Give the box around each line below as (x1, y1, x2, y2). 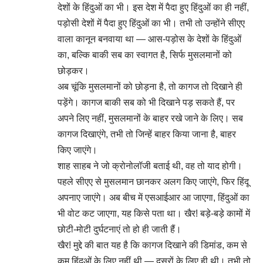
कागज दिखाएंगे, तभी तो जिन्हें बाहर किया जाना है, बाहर (58, 129, 236, 139)
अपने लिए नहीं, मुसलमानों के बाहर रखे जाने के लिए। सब (58, 113, 243, 123)
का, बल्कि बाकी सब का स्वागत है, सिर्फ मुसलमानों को (58, 50, 232, 60)
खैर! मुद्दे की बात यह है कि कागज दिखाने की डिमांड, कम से (58, 240, 247, 250)
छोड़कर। (58, 66, 89, 76)
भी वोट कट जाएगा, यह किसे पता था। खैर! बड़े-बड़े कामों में (58, 208, 250, 218)
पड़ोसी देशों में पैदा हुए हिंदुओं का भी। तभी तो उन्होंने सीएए (58, 18, 245, 28)
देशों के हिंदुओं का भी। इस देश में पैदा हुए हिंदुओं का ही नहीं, (58, 2, 249, 12)
